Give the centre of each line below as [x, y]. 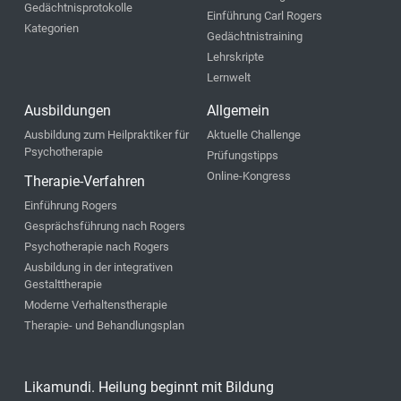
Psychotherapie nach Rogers [97, 247]
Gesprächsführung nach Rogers [105, 226]
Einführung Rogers [71, 206]
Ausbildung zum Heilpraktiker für [107, 135]
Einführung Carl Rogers [264, 16]
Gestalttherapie [64, 285]
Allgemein [238, 111]
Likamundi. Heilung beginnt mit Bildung [149, 388]
